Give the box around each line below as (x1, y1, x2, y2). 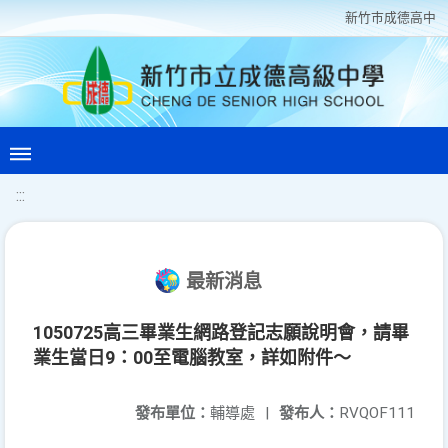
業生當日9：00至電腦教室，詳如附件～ (33, 347, 351, 368)
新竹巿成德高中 (345, 10, 436, 25)
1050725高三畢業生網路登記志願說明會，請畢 (33, 322, 409, 343)
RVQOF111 (339, 404, 415, 422)
